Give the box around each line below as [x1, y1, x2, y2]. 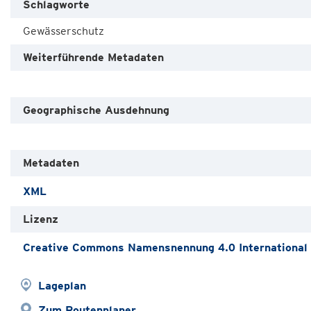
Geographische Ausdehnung [23, 103, 169, 117]
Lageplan [38, 279, 86, 292]
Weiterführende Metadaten [23, 51, 164, 64]
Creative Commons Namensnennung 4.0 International [23, 241, 308, 254]
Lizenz [23, 212, 58, 226]
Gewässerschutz [23, 24, 104, 37]
